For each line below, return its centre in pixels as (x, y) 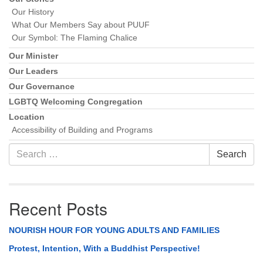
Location (27, 117)
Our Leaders (33, 72)
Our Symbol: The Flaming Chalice (75, 38)
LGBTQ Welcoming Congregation (76, 102)
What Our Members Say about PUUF (81, 25)
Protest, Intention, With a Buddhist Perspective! (104, 249)
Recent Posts (58, 209)
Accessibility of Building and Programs (82, 130)
